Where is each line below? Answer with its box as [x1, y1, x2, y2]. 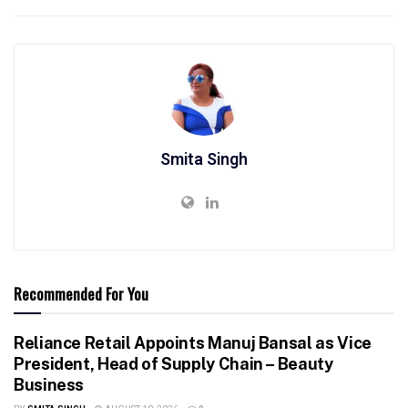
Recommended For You [14, 281, 148, 305]
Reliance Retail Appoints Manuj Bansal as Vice [14, 332, 372, 352]
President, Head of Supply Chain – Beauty [14, 353, 333, 373]
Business [14, 374, 85, 394]
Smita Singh [160, 147, 248, 172]
